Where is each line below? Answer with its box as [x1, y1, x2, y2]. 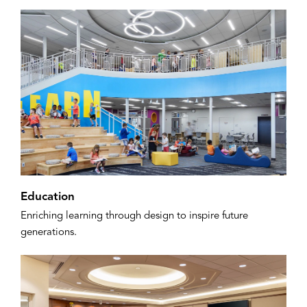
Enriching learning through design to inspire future [21, 211, 248, 222]
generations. [21, 228, 77, 238]
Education [21, 191, 75, 204]
